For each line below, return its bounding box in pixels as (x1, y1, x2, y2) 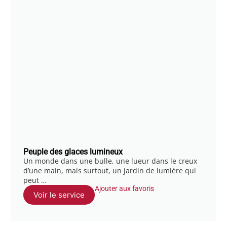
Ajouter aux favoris (95, 184, 155, 193)
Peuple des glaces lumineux (23, 146, 123, 157)
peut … (23, 175, 47, 185)
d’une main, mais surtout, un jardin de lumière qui (23, 165, 197, 175)
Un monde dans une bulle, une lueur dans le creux (23, 156, 198, 166)
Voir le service (33, 190, 85, 200)
